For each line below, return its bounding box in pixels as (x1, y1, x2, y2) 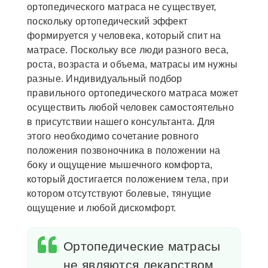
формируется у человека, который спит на (27, 31, 221, 41)
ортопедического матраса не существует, (27, 2, 217, 13)
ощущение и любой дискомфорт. (27, 203, 176, 214)
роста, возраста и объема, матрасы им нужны (27, 59, 238, 70)
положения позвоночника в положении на (27, 145, 221, 156)
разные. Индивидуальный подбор (27, 74, 182, 84)
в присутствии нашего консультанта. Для (27, 117, 215, 127)
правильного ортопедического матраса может (27, 88, 239, 99)
